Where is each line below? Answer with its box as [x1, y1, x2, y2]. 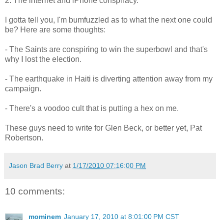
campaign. [5, 84, 41, 93]
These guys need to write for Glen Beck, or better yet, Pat [5, 123, 202, 132]
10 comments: [5, 186, 65, 196]
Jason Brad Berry [9, 161, 63, 169]
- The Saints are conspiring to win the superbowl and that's [5, 45, 208, 54]
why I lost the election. [5, 55, 82, 63]
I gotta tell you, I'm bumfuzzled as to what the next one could [5, 15, 212, 24]
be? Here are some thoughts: [5, 25, 106, 34]
